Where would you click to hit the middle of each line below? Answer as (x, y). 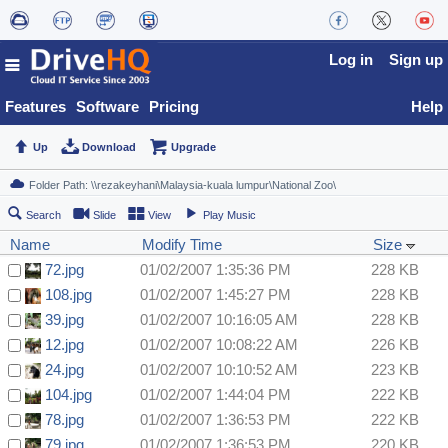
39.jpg (64, 320)
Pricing (174, 106)
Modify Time (182, 245)
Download (109, 147)
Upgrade (193, 147)
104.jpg (68, 395)
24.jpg (64, 370)
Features (35, 106)
